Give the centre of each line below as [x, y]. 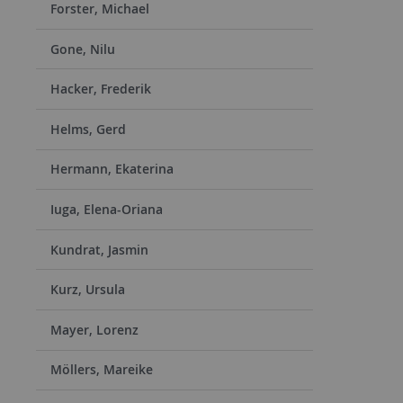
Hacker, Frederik [101, 89]
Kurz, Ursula [88, 290]
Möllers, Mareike [102, 370]
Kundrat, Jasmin [99, 249]
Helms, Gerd [88, 129]
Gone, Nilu [83, 49]
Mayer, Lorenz [94, 329]
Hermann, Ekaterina [112, 169]
